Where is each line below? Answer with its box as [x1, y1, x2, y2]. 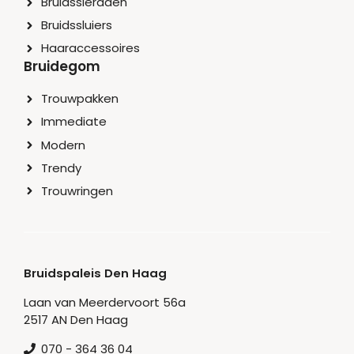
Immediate [41, 113, 107, 130]
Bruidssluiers [41, 17, 113, 34]
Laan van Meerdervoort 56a [24, 293, 186, 311]
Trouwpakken [41, 90, 119, 107]
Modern [41, 136, 86, 153]
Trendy [41, 159, 82, 176]
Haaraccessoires [41, 40, 141, 57]
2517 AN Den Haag [24, 311, 128, 328]
